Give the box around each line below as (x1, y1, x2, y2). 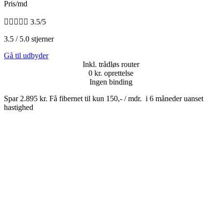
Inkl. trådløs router (82, 60, 139, 69)
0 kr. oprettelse (88, 69, 133, 78)
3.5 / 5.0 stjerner (4, 35, 54, 44)
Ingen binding (89, 78, 132, 87)
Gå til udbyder (4, 51, 48, 60)
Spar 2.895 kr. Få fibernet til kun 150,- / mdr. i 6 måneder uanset (4, 94, 203, 103)
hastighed (4, 103, 33, 112)
